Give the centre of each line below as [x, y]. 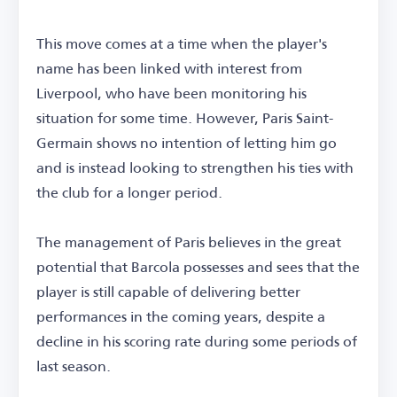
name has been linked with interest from [169, 67]
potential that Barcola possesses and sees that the [198, 266]
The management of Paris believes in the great [189, 241]
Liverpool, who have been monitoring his [171, 92]
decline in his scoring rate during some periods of [197, 340]
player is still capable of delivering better [168, 291]
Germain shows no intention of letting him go [187, 142]
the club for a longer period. [129, 191]
